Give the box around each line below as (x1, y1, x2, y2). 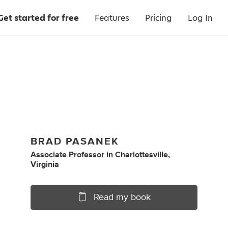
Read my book (93, 193, 151, 202)
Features (95, 12, 129, 24)
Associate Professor (31, 151, 105, 159)
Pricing (145, 12, 172, 24)
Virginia (31, 160, 60, 168)
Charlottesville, (115, 151, 170, 159)
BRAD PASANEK (31, 136, 120, 147)
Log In (188, 12, 213, 24)
